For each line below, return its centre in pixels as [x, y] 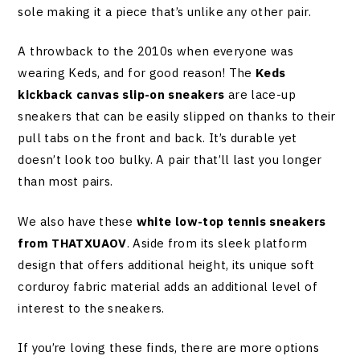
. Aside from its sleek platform [217, 243]
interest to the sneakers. [91, 308]
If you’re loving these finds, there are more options [168, 348]
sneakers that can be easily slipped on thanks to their [177, 117]
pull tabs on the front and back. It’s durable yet [157, 138]
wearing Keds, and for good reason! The [137, 73]
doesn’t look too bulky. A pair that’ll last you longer [170, 160]
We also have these [77, 221]
